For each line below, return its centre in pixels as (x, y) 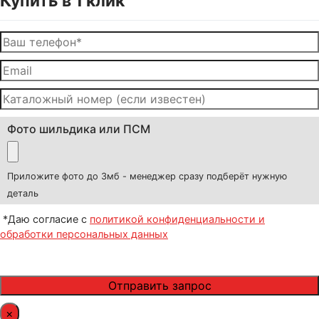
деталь (23, 193)
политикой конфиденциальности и (177, 219)
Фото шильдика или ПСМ (79, 129)
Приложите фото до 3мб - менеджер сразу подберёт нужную (147, 176)
